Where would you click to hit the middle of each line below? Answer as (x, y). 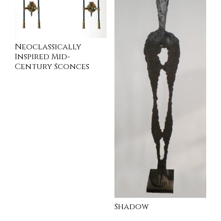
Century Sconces (52, 66)
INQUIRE (35, 98)
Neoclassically (48, 47)
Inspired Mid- (42, 56)
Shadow (131, 206)
